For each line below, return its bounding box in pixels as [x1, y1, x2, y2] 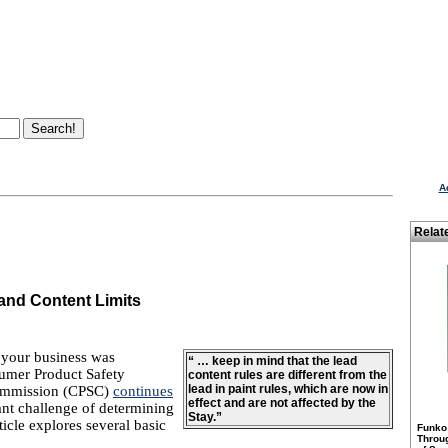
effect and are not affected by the [188, 396, 376, 410]
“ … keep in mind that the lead [188, 354, 357, 368]
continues [113, 383, 173, 399]
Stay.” [188, 410, 222, 424]
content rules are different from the [188, 368, 387, 382]
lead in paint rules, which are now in [188, 382, 388, 396]
